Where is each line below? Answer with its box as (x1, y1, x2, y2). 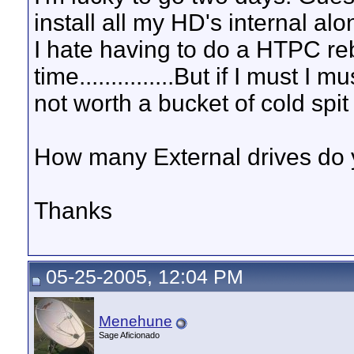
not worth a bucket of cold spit (34, 90, 348, 116)
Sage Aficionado (99, 330, 160, 340)
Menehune (99, 313, 172, 330)
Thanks (34, 198, 112, 224)
